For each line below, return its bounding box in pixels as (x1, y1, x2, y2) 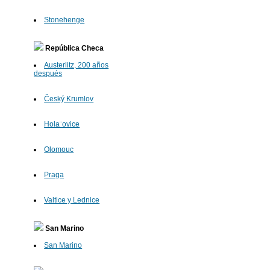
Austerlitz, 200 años (44, 61, 109, 70)
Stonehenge (44, 16, 85, 25)
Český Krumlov (44, 95, 94, 104)
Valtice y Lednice (44, 196, 100, 205)
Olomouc (44, 145, 74, 154)
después (34, 69, 63, 78)
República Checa (43, 44, 104, 53)
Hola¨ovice (44, 120, 80, 129)
